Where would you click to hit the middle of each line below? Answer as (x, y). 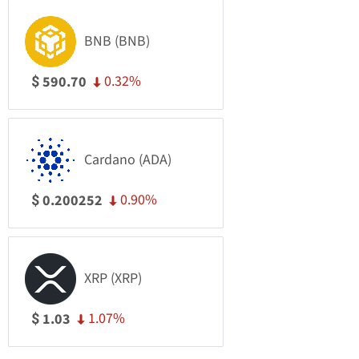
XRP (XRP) (113, 278)
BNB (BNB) (117, 41)
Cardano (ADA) (128, 160)
